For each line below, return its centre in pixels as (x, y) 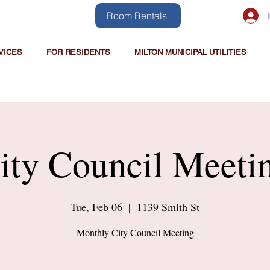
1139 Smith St (168, 207)
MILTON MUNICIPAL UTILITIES (190, 52)
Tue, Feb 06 (96, 207)
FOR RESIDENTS (78, 52)
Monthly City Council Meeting (135, 232)
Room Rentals (137, 16)
